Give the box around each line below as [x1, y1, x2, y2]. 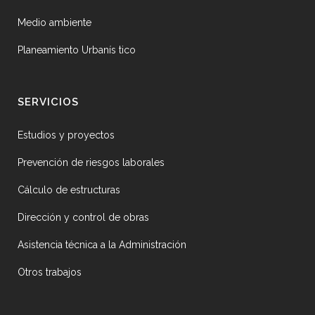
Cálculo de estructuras [18, 184, 120, 196]
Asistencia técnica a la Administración [18, 239, 186, 251]
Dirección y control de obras [18, 212, 149, 224]
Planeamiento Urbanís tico [18, 44, 136, 56]
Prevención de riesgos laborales [18, 157, 165, 169]
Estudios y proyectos [18, 129, 115, 141]
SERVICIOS [18, 96, 79, 109]
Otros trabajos [18, 266, 82, 278]
